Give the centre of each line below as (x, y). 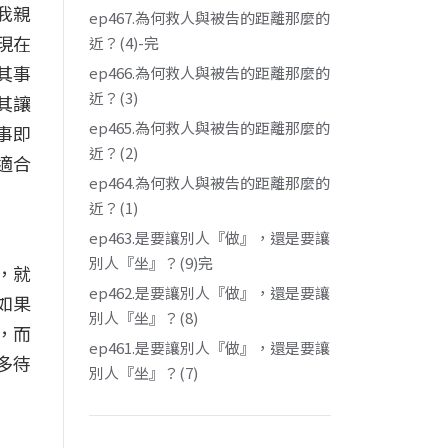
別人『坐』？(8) (144, 317)
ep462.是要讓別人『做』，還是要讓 (210, 292)
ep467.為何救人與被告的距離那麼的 (210, 17)
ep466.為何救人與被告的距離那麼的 (210, 72)
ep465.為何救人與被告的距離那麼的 (210, 127)
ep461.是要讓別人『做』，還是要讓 (210, 347)
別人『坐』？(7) (144, 372)
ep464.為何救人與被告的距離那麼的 (210, 182)
